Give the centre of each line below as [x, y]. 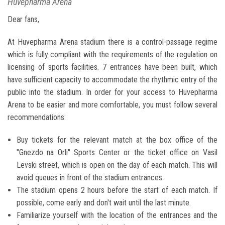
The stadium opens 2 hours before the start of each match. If [117, 190]
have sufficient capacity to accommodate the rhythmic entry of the [113, 80]
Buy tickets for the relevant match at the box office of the [117, 140]
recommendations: [37, 118]
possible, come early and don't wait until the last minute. [103, 203]
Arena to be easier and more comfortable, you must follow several [113, 105]
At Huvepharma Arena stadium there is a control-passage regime [113, 42]
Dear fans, [23, 20]
